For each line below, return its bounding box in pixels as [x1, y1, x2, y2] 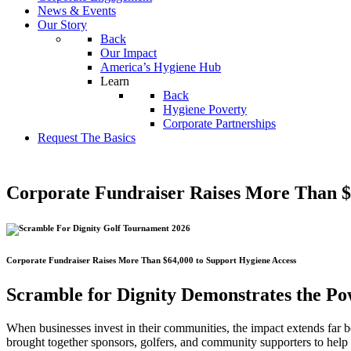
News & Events [38, 4, 116, 18]
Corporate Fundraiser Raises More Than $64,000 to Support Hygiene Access [6, 255, 296, 266]
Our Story [38, 18, 87, 32]
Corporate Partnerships [163, 117, 276, 131]
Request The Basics [38, 131, 136, 145]
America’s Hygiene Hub [100, 60, 221, 74]
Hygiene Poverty [163, 103, 247, 117]
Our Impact [100, 46, 157, 60]
